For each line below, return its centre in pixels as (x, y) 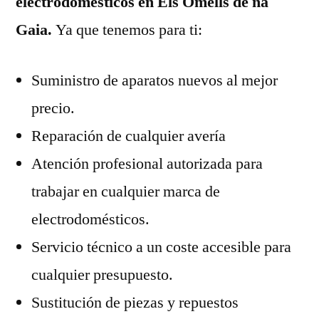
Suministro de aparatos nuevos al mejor (155, 80)
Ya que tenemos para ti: (129, 30)
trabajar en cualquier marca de (126, 191)
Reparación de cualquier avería (129, 136)
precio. (53, 108)
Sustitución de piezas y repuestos (135, 302)
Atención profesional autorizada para (147, 163)
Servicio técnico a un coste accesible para (161, 247)
